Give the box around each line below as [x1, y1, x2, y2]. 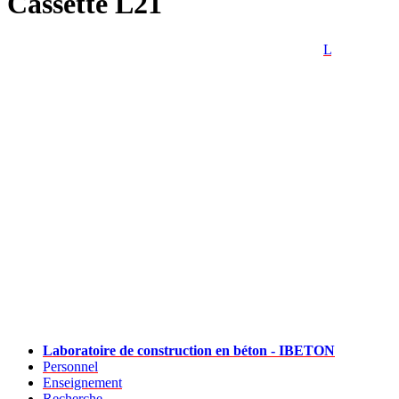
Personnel [43, 359, 98, 374]
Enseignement [43, 375, 122, 390]
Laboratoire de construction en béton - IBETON [43, 343, 335, 358]
